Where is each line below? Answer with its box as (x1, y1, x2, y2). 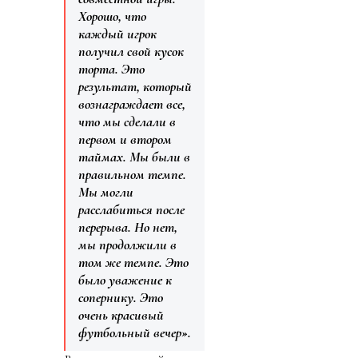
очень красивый (78, 306, 164, 324)
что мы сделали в (78, 113, 176, 131)
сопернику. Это (78, 288, 163, 307)
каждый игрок (78, 25, 157, 43)
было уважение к (78, 271, 172, 289)
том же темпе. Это (78, 253, 189, 272)
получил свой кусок (78, 42, 184, 61)
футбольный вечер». (78, 324, 191, 342)
